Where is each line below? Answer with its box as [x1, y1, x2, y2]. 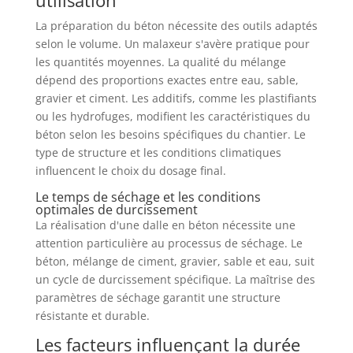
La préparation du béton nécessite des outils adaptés [35, 17, 318, 33]
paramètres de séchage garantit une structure [35, 289, 281, 305]
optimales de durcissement [35, 200, 198, 218]
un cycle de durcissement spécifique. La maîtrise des [35, 271, 315, 287]
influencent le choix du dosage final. [35, 162, 226, 178]
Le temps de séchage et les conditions [35, 188, 261, 206]
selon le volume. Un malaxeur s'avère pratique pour [35, 35, 310, 51]
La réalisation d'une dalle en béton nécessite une [35, 217, 295, 232]
